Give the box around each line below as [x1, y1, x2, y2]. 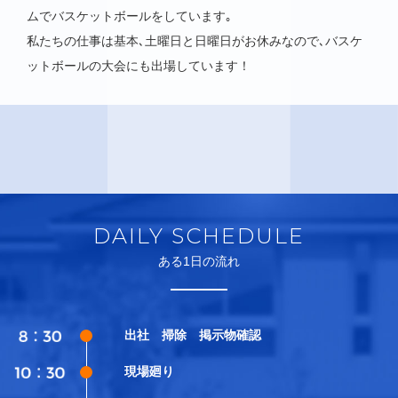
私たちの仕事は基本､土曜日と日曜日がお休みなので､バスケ [27, 34, 362, 49]
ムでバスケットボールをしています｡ [27, 9, 232, 24]
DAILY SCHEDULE [93, 223, 305, 250]
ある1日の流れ [158, 254, 240, 269]
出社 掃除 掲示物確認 [124, 328, 262, 343]
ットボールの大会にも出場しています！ [27, 59, 251, 74]
